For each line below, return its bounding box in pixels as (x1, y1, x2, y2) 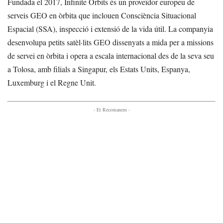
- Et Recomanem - (93, 106, 130, 113)
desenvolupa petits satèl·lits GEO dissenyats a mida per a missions (7, 37, 214, 48)
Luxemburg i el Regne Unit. (7, 77, 96, 88)
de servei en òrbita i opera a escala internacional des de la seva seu (7, 50, 214, 61)
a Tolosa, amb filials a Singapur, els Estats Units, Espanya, (7, 64, 190, 75)
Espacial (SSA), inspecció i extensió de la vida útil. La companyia (7, 23, 213, 34)
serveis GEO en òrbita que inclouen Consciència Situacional (7, 10, 196, 21)
